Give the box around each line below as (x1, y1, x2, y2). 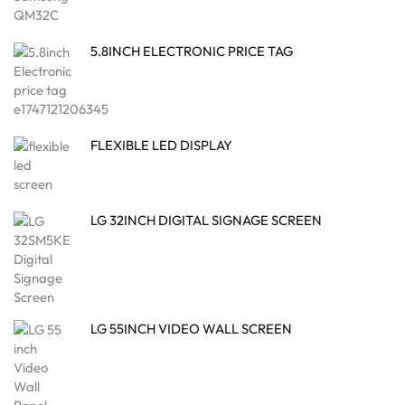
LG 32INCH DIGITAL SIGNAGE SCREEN (90, 212, 322, 230)
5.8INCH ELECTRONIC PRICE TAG (90, 42, 293, 61)
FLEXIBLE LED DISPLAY (90, 137, 232, 155)
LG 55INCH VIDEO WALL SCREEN (90, 320, 292, 338)
